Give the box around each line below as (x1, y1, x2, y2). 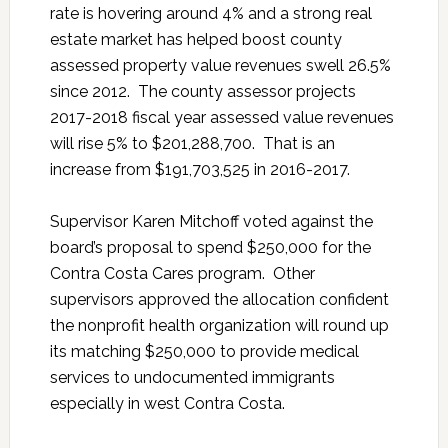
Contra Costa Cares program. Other (49, 264, 315, 284)
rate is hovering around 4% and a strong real (49, 4, 372, 24)
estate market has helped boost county (49, 30, 342, 50)
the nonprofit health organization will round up (49, 316, 389, 336)
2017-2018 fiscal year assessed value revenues (49, 108, 394, 128)
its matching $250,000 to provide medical (49, 342, 359, 362)
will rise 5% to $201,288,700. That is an (49, 134, 335, 154)
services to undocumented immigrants (49, 368, 335, 388)
